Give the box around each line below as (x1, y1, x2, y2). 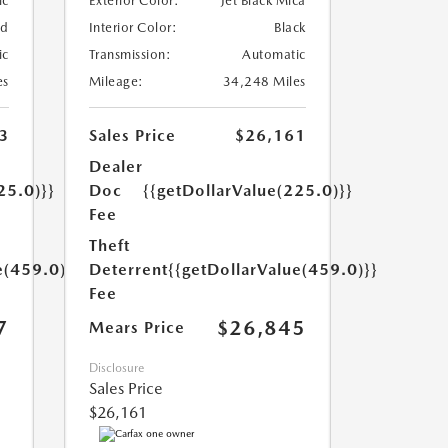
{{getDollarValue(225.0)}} (142, 181, 353, 200)
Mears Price (88, 318, 185, 337)
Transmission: (88, 47, 171, 62)
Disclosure (88, 361, 144, 375)
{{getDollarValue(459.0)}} (167, 260, 378, 279)
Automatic (242, 47, 306, 62)
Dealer (88, 157, 143, 176)
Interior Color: (88, 20, 177, 35)
